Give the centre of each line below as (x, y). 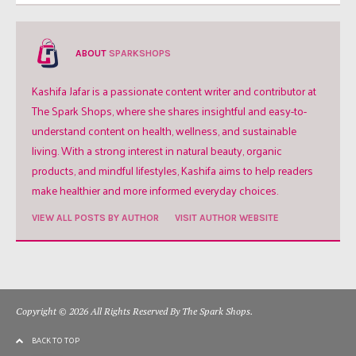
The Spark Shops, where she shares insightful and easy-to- (169, 110)
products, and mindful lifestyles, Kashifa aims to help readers (172, 170)
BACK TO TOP (56, 340)
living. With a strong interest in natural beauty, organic (157, 150)
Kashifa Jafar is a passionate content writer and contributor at (174, 91)
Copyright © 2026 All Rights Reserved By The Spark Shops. (134, 311)
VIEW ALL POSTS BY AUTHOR (95, 217)
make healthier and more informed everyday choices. (155, 190)
